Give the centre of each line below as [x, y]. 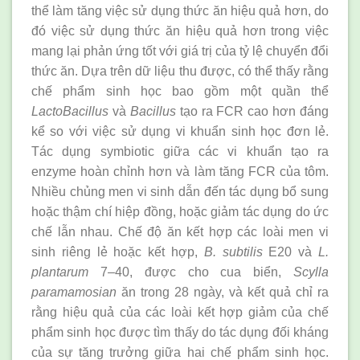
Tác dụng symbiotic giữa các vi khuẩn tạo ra [180, 152]
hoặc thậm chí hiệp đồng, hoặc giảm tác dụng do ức [180, 212]
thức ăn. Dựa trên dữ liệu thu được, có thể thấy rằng [180, 72]
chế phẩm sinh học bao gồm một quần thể [180, 92]
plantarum [60, 272]
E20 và [290, 252]
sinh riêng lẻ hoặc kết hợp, [118, 252]
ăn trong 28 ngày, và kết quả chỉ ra [223, 292]
